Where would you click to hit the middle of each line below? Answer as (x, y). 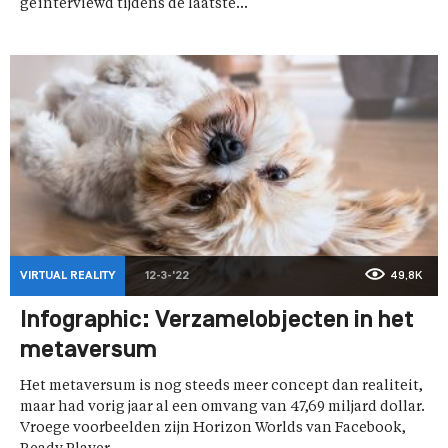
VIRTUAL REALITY (67, 276)
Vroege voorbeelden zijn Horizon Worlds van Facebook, (213, 428)
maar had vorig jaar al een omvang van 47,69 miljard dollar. (222, 407)
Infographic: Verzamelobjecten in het (217, 321)
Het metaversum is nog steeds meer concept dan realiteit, (221, 386)
